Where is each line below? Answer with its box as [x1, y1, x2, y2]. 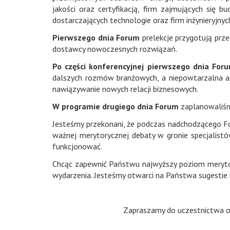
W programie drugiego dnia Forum [52, 101, 181, 111]
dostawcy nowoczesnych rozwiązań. [52, 44, 177, 54]
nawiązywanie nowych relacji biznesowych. [52, 84, 198, 94]
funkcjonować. [52, 141, 102, 151]
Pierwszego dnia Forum [52, 32, 142, 43]
